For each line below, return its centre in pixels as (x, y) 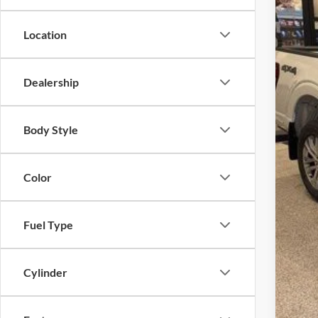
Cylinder (45, 272)
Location (45, 34)
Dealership (51, 82)
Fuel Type (48, 225)
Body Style (51, 130)
